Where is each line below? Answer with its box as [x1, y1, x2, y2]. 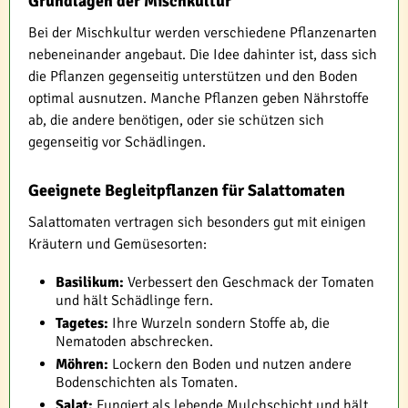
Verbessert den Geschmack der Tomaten [124, 272, 374, 291]
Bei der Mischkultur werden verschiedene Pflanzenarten [28, 23, 377, 42]
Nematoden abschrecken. [56, 331, 213, 351]
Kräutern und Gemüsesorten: [28, 234, 207, 253]
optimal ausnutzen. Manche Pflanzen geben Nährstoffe [28, 88, 369, 107]
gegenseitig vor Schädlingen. [28, 132, 206, 151]
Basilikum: [56, 272, 124, 291]
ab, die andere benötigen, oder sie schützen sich [28, 110, 324, 129]
